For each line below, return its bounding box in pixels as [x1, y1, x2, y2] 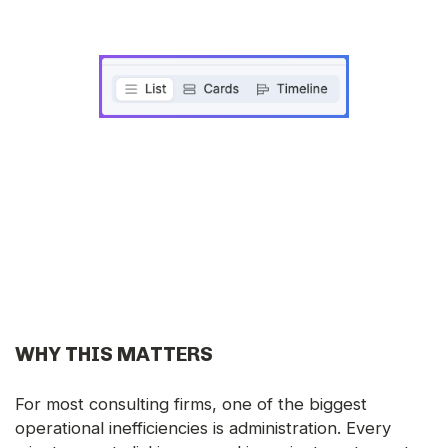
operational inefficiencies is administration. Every [15, 418, 391, 439]
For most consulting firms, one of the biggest [15, 394, 367, 415]
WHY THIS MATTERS [15, 342, 213, 367]
